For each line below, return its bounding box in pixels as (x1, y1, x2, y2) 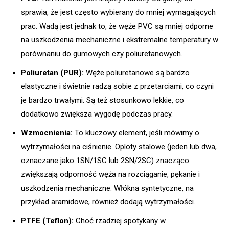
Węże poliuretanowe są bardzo (84, 67, 190, 77)
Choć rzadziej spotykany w (74, 216, 166, 225)
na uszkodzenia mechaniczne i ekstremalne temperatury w (21, 35, 218, 44)
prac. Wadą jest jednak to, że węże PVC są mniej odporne (21, 21, 213, 31)
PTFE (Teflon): (21, 216, 74, 225)
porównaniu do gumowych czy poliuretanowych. (21, 49, 182, 58)
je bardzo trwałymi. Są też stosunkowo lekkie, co (21, 95, 184, 105)
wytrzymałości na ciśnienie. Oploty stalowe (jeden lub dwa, (21, 142, 217, 151)
